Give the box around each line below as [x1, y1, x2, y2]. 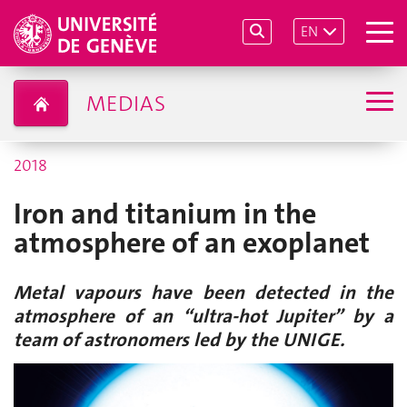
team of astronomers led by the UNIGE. [14, 327, 344, 352]
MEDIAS [85, 88, 165, 118]
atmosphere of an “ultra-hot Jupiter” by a [14, 303, 393, 329]
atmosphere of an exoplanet [14, 224, 370, 262]
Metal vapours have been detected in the [14, 280, 393, 305]
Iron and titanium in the [14, 195, 316, 233]
